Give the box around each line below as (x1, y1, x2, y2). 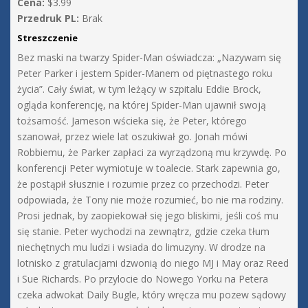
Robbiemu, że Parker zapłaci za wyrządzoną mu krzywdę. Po (17, 146, 287, 159)
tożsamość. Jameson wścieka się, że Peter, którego (17, 114, 247, 128)
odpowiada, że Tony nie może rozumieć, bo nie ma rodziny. (17, 193, 283, 207)
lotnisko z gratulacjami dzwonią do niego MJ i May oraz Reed (17, 256, 289, 270)
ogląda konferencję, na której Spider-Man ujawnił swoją (17, 98, 266, 112)
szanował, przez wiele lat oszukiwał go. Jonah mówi (17, 130, 247, 144)
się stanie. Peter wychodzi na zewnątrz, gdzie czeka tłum (17, 225, 269, 239)
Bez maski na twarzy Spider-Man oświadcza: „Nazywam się (17, 51, 281, 65)
